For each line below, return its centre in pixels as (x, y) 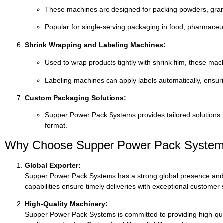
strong (148, 175)
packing (166, 10)
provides (152, 115)
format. (56, 126)
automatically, (181, 80)
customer (206, 186)
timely (96, 186)
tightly (128, 62)
